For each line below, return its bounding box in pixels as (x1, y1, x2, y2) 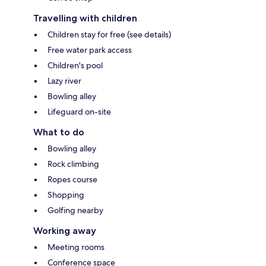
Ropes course (47, 174, 97, 185)
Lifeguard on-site (47, 106, 111, 118)
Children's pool (47, 60, 103, 71)
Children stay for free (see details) (47, 29, 171, 40)
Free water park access (47, 45, 132, 56)
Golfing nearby (47, 205, 103, 216)
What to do (33, 126, 84, 138)
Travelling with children (33, 12, 137, 24)
